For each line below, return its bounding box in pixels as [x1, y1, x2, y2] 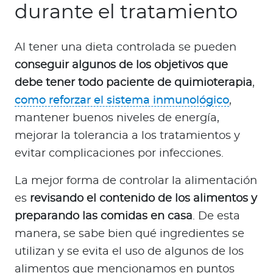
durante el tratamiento [15, 2, 238, 23]
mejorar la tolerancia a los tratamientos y [15, 130, 240, 142]
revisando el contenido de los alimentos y [30, 193, 257, 205]
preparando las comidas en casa [15, 211, 193, 222]
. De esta [193, 211, 240, 222]
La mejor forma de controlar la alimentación [15, 175, 257, 187]
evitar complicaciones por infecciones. [15, 148, 224, 160]
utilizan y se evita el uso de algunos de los [15, 246, 244, 258]
